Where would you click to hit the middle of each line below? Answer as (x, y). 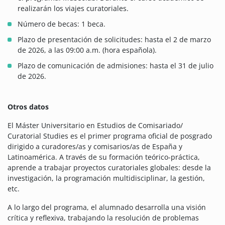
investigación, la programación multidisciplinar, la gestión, (106, 178)
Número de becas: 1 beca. (62, 24)
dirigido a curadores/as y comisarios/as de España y (95, 147)
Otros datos (28, 107)
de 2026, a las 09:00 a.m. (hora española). (87, 50)
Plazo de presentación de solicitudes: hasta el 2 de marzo (114, 40)
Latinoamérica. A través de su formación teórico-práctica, (104, 157)
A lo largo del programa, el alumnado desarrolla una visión (107, 207)
